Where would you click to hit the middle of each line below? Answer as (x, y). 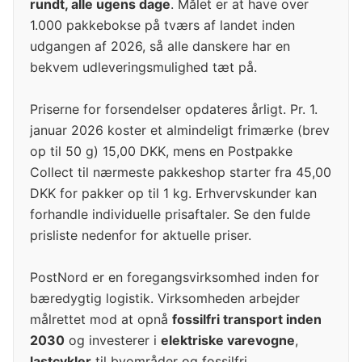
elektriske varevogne (228, 341)
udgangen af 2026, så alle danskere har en (160, 46)
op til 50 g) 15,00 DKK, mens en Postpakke (161, 152)
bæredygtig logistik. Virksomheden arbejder (165, 299)
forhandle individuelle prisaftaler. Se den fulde (170, 215)
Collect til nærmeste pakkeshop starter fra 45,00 (181, 173)
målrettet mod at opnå (101, 320)
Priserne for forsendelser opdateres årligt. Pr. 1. (174, 109)
